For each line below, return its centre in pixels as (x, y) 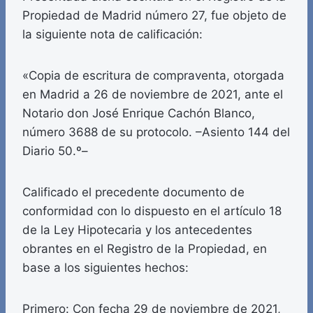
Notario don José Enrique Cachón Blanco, (139, 114)
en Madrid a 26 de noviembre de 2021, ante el (153, 95)
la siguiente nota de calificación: (112, 35)
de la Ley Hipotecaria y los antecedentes (137, 230)
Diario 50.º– (55, 151)
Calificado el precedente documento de (133, 192)
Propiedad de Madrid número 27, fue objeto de (154, 16)
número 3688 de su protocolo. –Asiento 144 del (156, 132)
